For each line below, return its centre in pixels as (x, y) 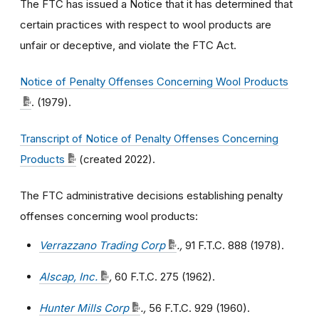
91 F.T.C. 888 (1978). (233, 245)
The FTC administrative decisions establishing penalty (151, 195)
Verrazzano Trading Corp (102, 245)
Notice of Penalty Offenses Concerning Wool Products (154, 82)
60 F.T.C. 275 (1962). (163, 277)
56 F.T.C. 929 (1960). (198, 308)
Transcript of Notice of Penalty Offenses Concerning (149, 138)
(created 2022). (116, 159)
